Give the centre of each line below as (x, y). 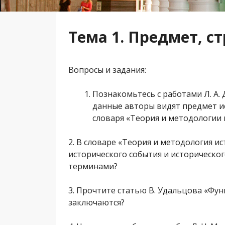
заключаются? (96, 202)
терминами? (93, 166)
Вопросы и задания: (107, 70)
